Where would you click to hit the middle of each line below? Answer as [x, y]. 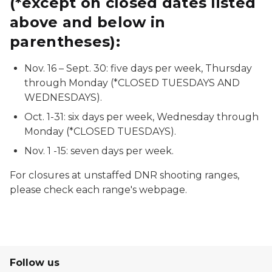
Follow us [35, 263]
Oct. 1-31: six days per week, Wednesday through [141, 117]
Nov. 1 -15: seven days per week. [99, 151]
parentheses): [65, 42]
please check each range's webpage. [98, 190]
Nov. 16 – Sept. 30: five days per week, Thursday [138, 68]
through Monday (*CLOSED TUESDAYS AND [132, 83]
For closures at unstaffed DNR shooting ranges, [124, 175]
